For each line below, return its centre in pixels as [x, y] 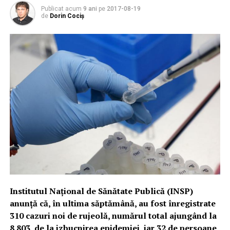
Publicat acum [61, 9]
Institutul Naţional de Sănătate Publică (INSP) [101, 191]
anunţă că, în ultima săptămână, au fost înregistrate [112, 203]
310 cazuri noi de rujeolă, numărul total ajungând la [113, 215]
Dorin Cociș [67, 16]
